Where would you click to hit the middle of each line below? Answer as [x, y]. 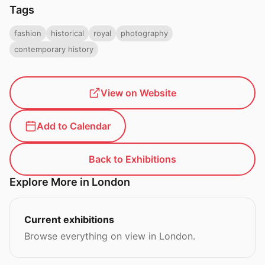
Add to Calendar [74, 126]
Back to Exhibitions [132, 159]
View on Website [138, 93]
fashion [28, 33]
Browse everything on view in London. [110, 236]
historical [67, 33]
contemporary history [54, 49]
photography [144, 33]
